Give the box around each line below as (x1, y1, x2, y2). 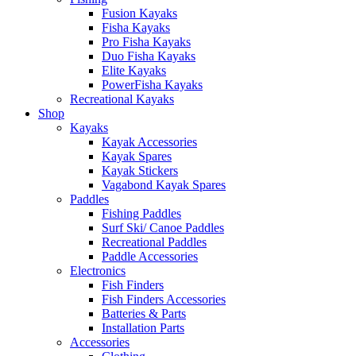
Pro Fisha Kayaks (102, 34, 191, 48)
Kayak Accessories (102, 134, 197, 149)
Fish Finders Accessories (102, 292, 226, 306)
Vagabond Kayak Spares (102, 177, 226, 192)
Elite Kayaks (102, 63, 166, 77)
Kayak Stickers (102, 163, 178, 177)
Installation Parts (102, 320, 184, 335)
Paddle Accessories (102, 249, 198, 263)
